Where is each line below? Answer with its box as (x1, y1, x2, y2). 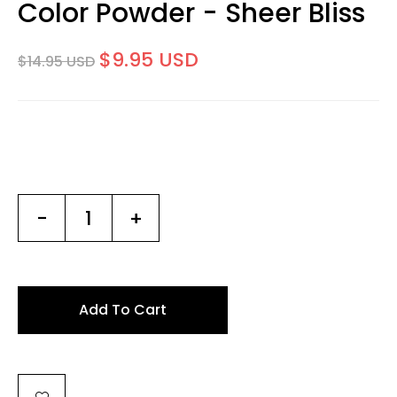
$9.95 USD (99, 46, 198, 74)
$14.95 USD (18, 51, 95, 72)
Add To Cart (79, 300, 167, 320)
